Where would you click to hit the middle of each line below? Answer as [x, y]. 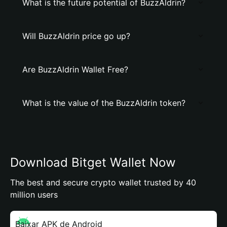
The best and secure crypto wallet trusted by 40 [103, 182]
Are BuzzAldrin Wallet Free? [75, 69]
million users [34, 195]
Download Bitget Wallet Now [93, 162]
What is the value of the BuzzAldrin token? [104, 103]
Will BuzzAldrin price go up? [76, 36]
